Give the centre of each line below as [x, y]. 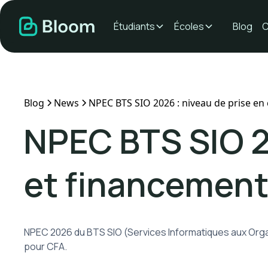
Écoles [189, 26]
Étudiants [134, 26]
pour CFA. [45, 246]
